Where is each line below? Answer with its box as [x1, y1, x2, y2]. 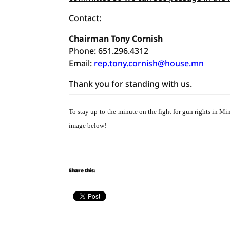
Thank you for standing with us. [69, 78, 193, 89]
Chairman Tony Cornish [69, 33, 163, 44]
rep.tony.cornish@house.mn [94, 57, 204, 69]
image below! [69, 122, 107, 129]
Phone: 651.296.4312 [69, 45, 149, 56]
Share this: [69, 167, 96, 175]
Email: [69, 57, 94, 69]
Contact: [69, 12, 102, 24]
